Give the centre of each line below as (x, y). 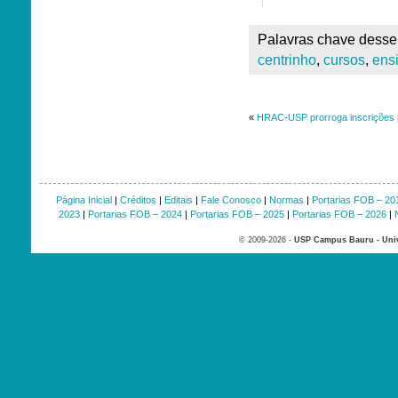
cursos (344, 60)
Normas (286, 200)
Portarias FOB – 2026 (339, 214)
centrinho (287, 60)
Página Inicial (84, 200)
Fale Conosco (231, 200)
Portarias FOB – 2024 (135, 214)
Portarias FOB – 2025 (237, 214)
